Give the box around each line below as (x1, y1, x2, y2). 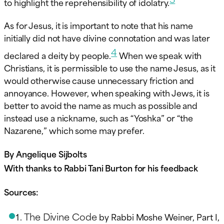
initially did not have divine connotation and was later (4, 30, 210, 44)
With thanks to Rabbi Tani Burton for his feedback (4, 160, 198, 174)
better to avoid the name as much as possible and (4, 98, 198, 111)
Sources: (4, 184, 39, 198)
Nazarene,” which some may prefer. (4, 123, 144, 136)
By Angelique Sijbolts (4, 146, 87, 160)
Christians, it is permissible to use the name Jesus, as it (4, 60, 216, 74)
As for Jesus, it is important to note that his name (4, 18, 193, 31)
